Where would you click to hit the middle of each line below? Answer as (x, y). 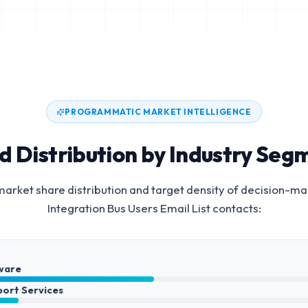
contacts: (235, 208)
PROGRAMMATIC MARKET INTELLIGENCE (158, 112)
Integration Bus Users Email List (129, 208)
